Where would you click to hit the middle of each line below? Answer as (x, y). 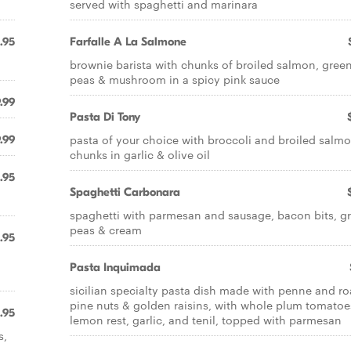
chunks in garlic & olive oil (140, 154)
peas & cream (106, 230)
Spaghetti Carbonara (125, 192)
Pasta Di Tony (105, 117)
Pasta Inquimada (115, 267)
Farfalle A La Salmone (128, 42)
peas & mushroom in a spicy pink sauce (175, 79)
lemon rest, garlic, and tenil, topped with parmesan (206, 320)
